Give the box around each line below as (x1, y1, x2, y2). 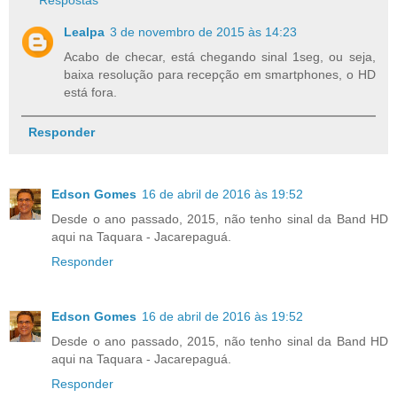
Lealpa (64, 25, 105, 40)
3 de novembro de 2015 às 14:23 (110, 25, 298, 40)
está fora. (64, 85, 118, 100)
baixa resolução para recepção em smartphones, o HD (64, 67, 376, 82)
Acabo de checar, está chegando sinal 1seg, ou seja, (64, 50, 376, 65)
